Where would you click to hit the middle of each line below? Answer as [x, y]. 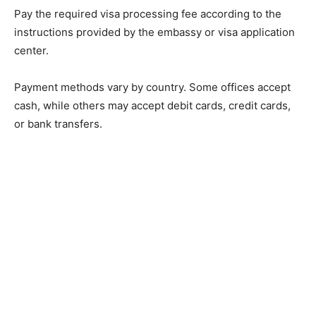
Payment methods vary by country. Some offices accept [152, 87]
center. [31, 51]
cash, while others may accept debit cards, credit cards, [152, 106]
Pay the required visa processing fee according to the [148, 14]
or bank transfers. [58, 124]
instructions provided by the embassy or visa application [154, 32]
